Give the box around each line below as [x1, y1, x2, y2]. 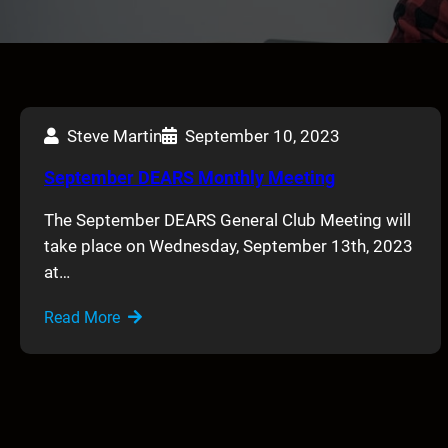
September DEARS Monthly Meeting [44, 166, 335, 188]
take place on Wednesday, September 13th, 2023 [44, 235, 413, 256]
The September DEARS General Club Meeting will [44, 209, 411, 230]
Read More [44, 307, 120, 327]
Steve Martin [67, 125, 162, 146]
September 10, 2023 [185, 125, 340, 146]
